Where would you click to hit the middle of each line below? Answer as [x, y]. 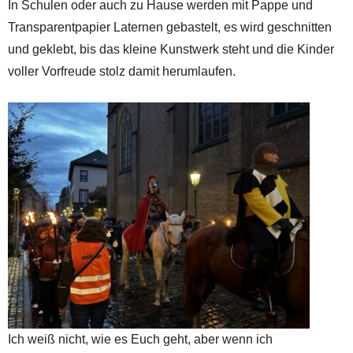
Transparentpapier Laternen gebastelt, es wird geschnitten [170, 27]
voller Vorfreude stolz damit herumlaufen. [122, 71]
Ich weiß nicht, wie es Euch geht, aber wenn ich [140, 340]
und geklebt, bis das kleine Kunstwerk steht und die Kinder [171, 49]
